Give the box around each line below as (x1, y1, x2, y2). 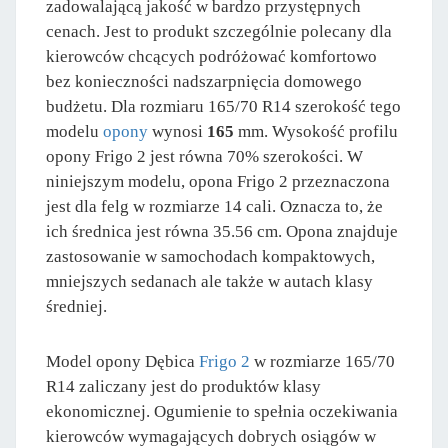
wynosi (148, 121, 207, 141)
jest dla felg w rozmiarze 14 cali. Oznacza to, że (46, 196, 383, 216)
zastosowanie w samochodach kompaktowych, (46, 246, 375, 266)
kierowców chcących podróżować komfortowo (46, 46, 377, 66)
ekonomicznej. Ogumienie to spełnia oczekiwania (46, 401, 398, 421)
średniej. (46, 296, 107, 316)
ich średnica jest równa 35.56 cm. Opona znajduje (46, 221, 398, 241)
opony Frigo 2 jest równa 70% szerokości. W (46, 146, 363, 166)
